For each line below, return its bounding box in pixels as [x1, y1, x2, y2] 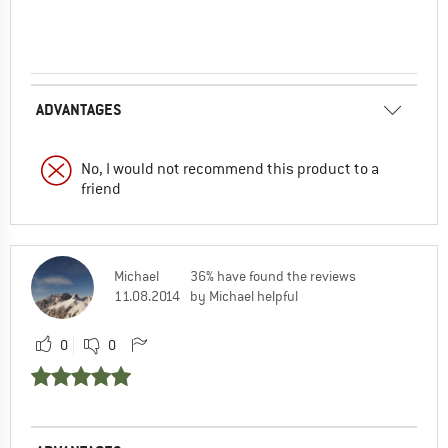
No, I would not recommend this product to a [81, 159, 379, 180]
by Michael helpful [190, 287, 298, 306]
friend [81, 179, 121, 200]
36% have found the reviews [190, 267, 356, 286]
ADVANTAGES [36, 99, 122, 121]
